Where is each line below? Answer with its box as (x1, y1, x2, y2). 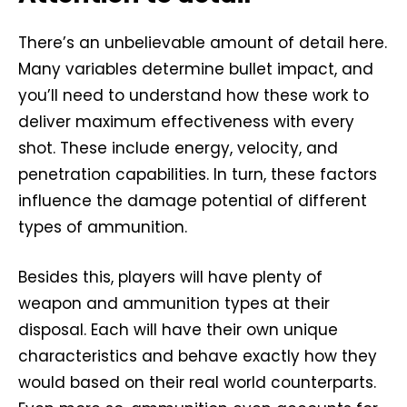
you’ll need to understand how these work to (18, 84, 369, 107)
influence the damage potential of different (18, 190, 367, 213)
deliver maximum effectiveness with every (18, 111, 354, 134)
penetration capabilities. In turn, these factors (18, 164, 377, 186)
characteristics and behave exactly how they (18, 345, 377, 368)
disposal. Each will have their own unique (18, 319, 338, 342)
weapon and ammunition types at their (18, 293, 330, 315)
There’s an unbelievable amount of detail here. (18, 32, 387, 55)
